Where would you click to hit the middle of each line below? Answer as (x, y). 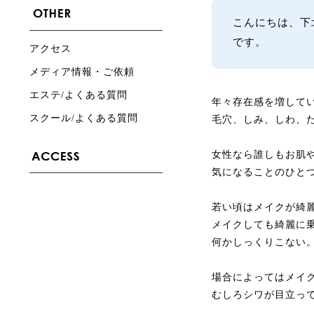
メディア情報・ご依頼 (82, 72)
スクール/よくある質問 (84, 118)
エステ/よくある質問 (78, 95)
